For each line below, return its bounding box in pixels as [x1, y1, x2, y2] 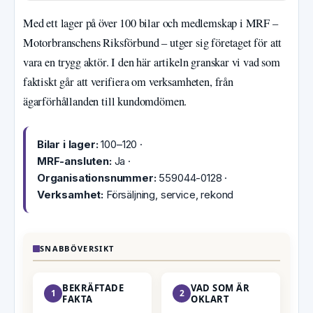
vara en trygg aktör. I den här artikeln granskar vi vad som [23, 54, 280, 71]
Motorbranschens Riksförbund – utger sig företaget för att [23, 35, 282, 51]
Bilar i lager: [37, 138, 99, 152]
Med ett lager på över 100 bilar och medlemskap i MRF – [23, 15, 278, 31]
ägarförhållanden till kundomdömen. [23, 94, 187, 110]
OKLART [191, 293, 230, 306]
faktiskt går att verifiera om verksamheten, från [23, 74, 233, 90]
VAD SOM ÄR [191, 282, 250, 295]
